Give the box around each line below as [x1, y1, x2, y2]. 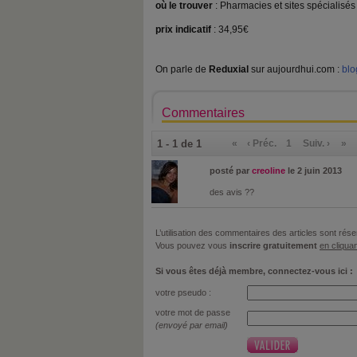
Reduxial [209, 64, 251, 75]
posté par [210, 166, 252, 175]
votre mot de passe [155, 308, 230, 317]
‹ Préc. [247, 138, 277, 149]
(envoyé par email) [155, 320, 228, 330]
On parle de [155, 64, 209, 75]
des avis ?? [210, 187, 254, 197]
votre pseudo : [155, 288, 211, 297]
